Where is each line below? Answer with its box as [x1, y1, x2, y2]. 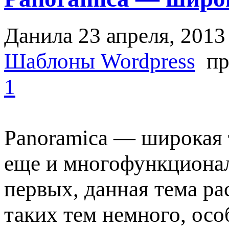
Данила [4, 23, 73, 48]
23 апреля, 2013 [78, 23, 225, 48]
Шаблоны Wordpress [4, 49, 195, 74]
